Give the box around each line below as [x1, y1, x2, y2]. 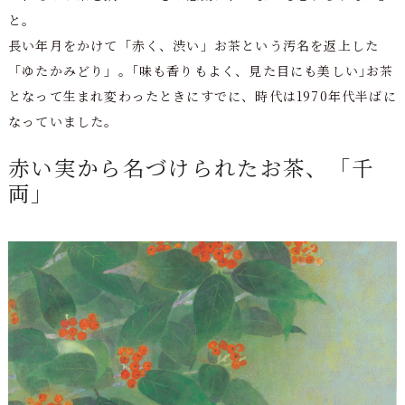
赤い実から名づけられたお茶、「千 [7, 152, 375, 184]
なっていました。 [7, 111, 118, 130]
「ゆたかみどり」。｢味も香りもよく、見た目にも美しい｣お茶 [7, 61, 394, 80]
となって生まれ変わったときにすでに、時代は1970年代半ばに [7, 86, 397, 105]
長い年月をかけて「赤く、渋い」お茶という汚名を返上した [7, 35, 380, 54]
